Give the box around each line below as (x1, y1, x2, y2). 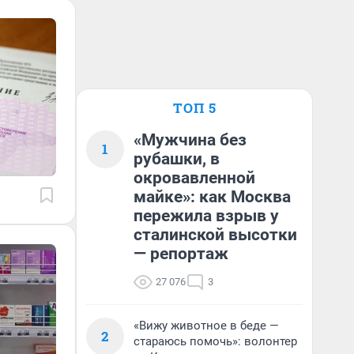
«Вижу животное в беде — (134, 318, 279, 333)
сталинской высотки (134, 225, 297, 244)
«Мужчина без (134, 130, 247, 149)
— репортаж (134, 244, 228, 263)
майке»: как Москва (134, 187, 291, 206)
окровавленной (134, 168, 255, 187)
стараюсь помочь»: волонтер (134, 334, 297, 348)
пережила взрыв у (134, 206, 279, 225)
